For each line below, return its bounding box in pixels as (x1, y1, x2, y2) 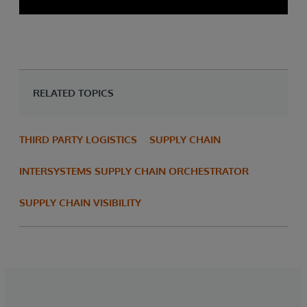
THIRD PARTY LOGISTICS (19, 133, 137, 146)
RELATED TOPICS (33, 86, 114, 99)
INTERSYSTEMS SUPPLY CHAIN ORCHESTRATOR (19, 164, 249, 177)
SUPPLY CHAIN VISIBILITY (19, 196, 141, 209)
